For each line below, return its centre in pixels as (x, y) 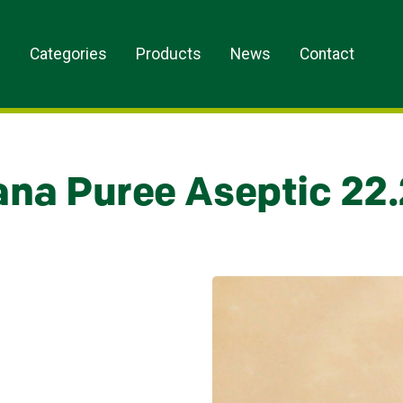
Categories (69, 54)
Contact (327, 54)
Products (169, 54)
